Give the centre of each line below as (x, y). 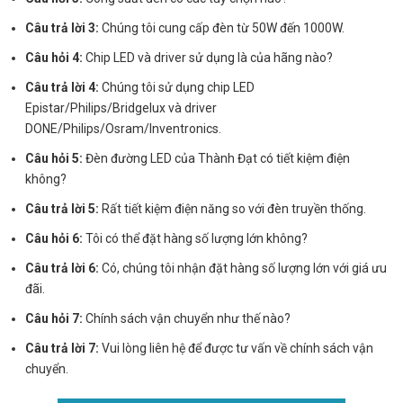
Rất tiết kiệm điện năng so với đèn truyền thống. (233, 209)
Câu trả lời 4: (63, 88)
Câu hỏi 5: (54, 159)
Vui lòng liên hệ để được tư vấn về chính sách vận (237, 349)
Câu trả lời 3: (63, 28)
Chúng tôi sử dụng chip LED (177, 88)
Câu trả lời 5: (63, 209)
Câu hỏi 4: (54, 58)
